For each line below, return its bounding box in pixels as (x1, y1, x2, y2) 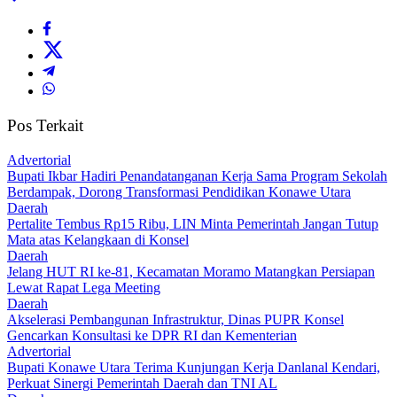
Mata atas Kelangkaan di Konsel (7, 231, 189, 247)
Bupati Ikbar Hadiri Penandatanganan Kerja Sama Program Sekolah (7, 167, 387, 183)
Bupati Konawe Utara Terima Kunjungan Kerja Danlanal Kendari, (7, 359, 380, 375)
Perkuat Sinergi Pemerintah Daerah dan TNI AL (7, 375, 277, 391)
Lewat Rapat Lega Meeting (7, 279, 160, 295)
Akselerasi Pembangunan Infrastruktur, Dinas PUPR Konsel (7, 311, 344, 327)
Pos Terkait (7, 116, 83, 136)
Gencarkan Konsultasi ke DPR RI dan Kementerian (7, 327, 297, 343)
